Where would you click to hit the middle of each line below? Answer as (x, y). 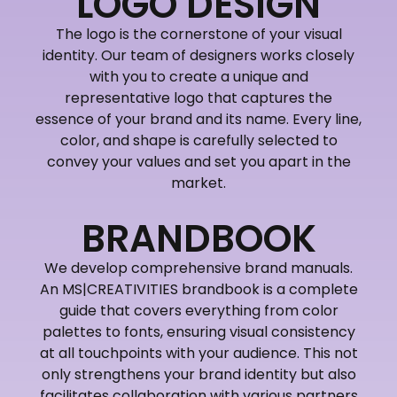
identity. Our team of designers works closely (198, 55)
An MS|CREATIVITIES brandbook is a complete (198, 289)
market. (198, 183)
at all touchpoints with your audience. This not (198, 353)
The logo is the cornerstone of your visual (198, 34)
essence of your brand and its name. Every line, (198, 119)
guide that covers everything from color (198, 310)
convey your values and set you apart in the (198, 161)
